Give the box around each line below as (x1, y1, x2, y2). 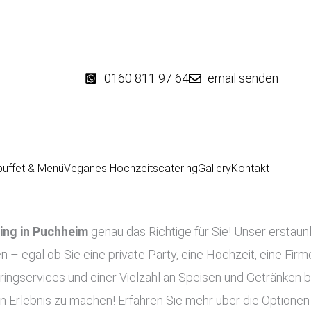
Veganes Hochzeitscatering (63, 162, 198, 175)
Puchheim (33, 224, 88, 239)
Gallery (197, 162, 231, 175)
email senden (208, 71, 278, 85)
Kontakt (230, 162, 269, 175)
